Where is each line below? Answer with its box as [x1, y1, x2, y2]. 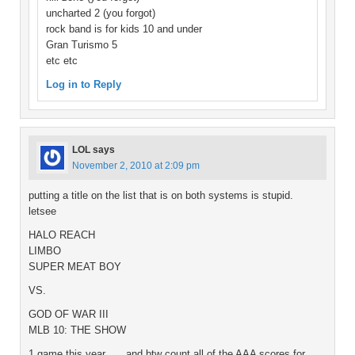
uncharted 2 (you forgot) [46, 7, 155, 20]
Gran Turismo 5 [46, 39, 117, 52]
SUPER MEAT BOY [29, 261, 121, 273]
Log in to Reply [46, 78, 121, 91]
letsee [29, 205, 56, 218]
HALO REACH [29, 229, 95, 242]
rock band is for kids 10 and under [46, 23, 202, 36]
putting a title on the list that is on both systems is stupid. [29, 189, 293, 202]
